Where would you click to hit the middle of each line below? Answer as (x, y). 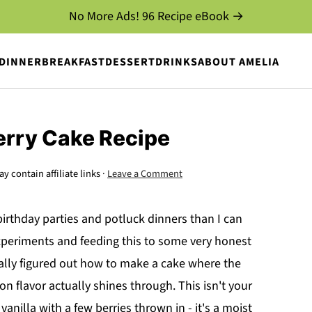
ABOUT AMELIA (238, 62)
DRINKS (176, 62)
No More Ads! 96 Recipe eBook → (156, 16)
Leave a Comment (145, 174)
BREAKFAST (73, 62)
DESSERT (130, 62)
